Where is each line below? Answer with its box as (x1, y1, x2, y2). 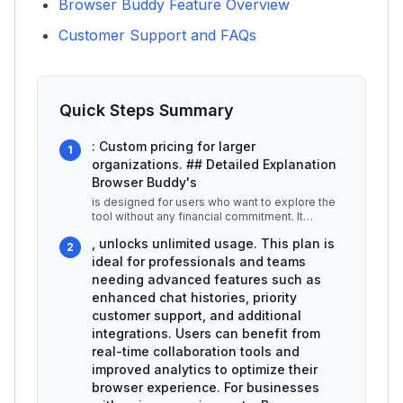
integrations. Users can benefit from (92, 326, 320, 341)
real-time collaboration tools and (92, 344, 300, 359)
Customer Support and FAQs (58, 26, 256, 44)
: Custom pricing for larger (92, 139, 255, 154)
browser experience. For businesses (92, 380, 319, 395)
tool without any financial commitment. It (92, 210, 303, 223)
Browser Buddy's (92, 175, 197, 190)
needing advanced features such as (92, 272, 321, 287)
